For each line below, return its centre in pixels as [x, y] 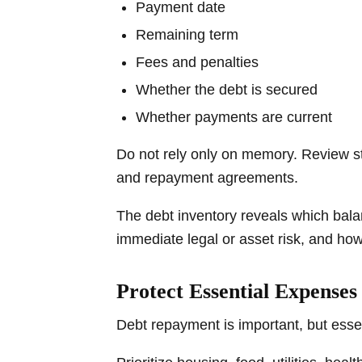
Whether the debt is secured [227, 89]
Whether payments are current [234, 117]
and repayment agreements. [207, 177]
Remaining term [187, 34]
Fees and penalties [197, 62]
